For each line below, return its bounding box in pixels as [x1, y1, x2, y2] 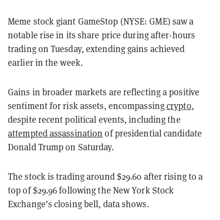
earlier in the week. [8, 56, 83, 68]
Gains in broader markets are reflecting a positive [8, 86, 200, 98]
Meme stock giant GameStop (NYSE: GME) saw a [8, 15, 194, 27]
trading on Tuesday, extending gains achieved [8, 43, 185, 55]
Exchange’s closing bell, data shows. [8, 198, 151, 210]
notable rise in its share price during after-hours [8, 29, 195, 41]
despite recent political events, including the [8, 113, 181, 125]
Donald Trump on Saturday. [8, 141, 114, 153]
